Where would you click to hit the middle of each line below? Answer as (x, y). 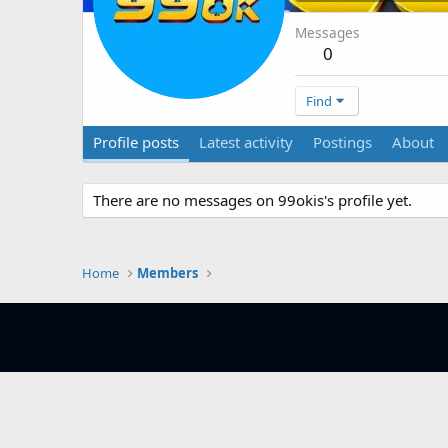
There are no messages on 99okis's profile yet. (252, 200)
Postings (342, 142)
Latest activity (246, 142)
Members (168, 273)
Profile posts (136, 142)
